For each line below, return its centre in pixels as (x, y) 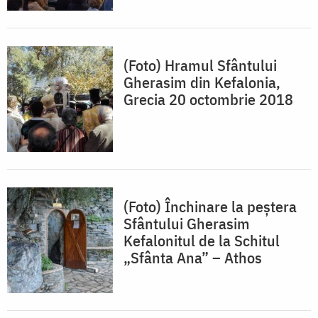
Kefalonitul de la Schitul (202, 241)
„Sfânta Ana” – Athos (193, 258)
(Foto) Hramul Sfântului (200, 65)
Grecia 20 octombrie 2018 (208, 99)
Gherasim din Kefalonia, (202, 82)
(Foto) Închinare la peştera (210, 207)
